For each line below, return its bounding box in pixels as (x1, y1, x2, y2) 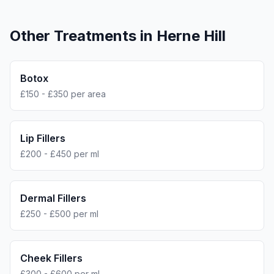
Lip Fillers (20, 132, 65, 144)
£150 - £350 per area (20, 89, 106, 99)
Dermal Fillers (20, 192, 86, 204)
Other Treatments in (10, 27, 157, 45)
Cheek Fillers (20, 252, 83, 264)
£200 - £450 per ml (20, 149, 99, 159)
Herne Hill (157, 27, 226, 45)
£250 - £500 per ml (20, 209, 98, 219)
